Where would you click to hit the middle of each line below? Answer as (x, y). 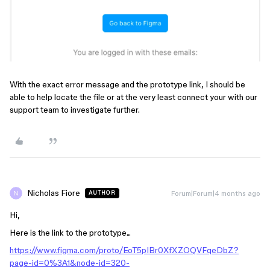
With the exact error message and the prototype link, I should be (127, 84)
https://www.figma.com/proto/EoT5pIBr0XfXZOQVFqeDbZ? (124, 250)
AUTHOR (102, 193)
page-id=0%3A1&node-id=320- (70, 262)
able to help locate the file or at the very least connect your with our (133, 97)
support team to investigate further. (76, 109)
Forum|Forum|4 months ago (216, 193)
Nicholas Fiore (54, 193)
